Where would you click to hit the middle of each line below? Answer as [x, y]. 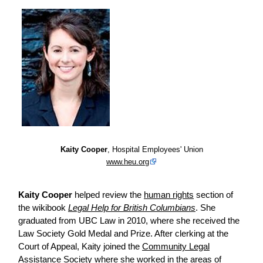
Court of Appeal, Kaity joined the [80, 247]
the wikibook [43, 208]
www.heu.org [128, 162]
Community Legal [176, 247]
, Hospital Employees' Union [155, 150]
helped [87, 195]
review [115, 195]
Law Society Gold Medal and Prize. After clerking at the [123, 234]
